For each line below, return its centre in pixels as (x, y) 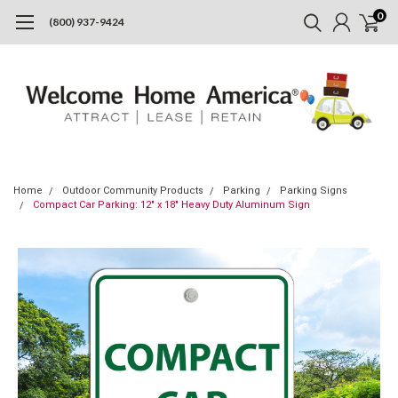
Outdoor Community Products (133, 190)
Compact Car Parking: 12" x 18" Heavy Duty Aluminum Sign (171, 204)
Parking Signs (314, 190)
